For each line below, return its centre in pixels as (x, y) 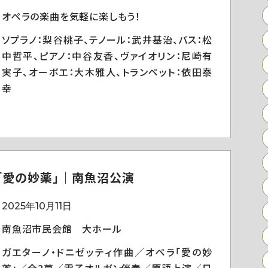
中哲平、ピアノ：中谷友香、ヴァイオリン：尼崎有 (107, 56)
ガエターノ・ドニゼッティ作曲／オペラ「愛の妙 (107, 252)
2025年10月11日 (37, 206)
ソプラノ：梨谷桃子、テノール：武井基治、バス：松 (107, 39)
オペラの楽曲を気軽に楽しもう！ (71, 16)
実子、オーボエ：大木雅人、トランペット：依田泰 (107, 72)
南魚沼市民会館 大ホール (62, 229)
